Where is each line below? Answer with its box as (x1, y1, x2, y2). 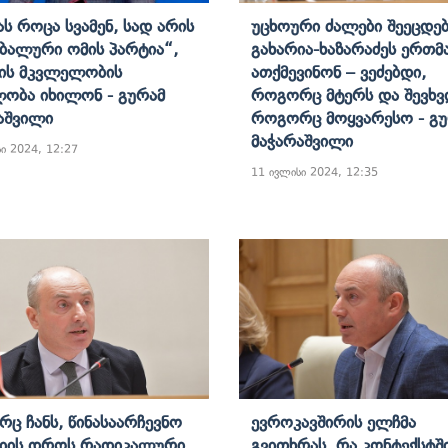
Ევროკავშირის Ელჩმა (251, 411, 416, 432)
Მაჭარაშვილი (251, 130, 353, 151)
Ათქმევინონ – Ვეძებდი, (251, 61, 426, 82)
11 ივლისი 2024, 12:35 (251, 164, 378, 179)
